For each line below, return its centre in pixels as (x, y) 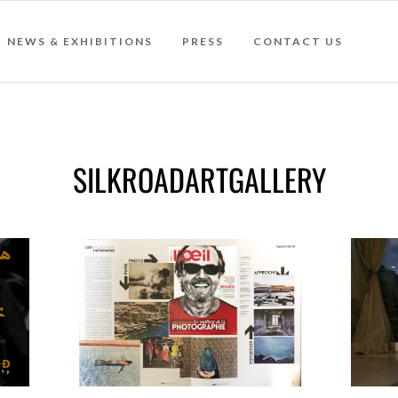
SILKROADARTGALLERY (199, 179)
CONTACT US (298, 41)
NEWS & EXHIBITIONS (80, 41)
